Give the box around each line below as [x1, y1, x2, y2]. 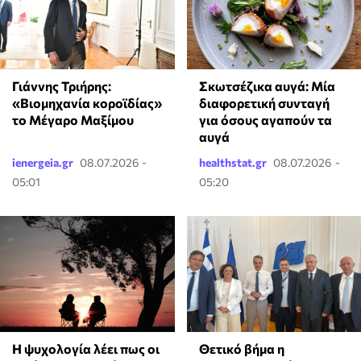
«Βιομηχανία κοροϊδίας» [12, 94, 162, 110]
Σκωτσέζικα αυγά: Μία [198, 77, 335, 93]
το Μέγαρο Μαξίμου [12, 111, 134, 127]
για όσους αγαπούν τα [198, 111, 332, 127]
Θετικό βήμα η [198, 340, 284, 356]
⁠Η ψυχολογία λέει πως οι [12, 340, 160, 356]
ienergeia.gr [12, 155, 73, 169]
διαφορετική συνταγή [198, 94, 330, 110]
